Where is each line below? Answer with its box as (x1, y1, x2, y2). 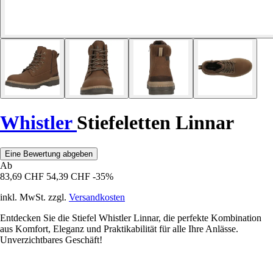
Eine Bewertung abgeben (5, 149, 93, 158)
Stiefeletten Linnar (77, 112, 234, 134)
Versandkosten (69, 191, 125, 202)
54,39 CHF (46, 171, 90, 182)
